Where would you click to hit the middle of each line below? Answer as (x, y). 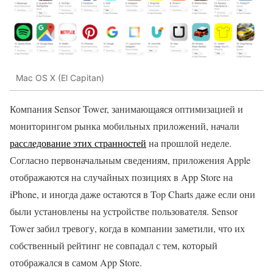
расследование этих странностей (78, 143)
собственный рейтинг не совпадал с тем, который (114, 246)
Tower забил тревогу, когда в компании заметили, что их (127, 229)
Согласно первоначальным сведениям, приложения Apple (130, 160)
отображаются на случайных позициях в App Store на (121, 177)
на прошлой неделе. (189, 143)
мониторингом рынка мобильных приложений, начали (125, 126)
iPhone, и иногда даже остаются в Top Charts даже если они (133, 194)
